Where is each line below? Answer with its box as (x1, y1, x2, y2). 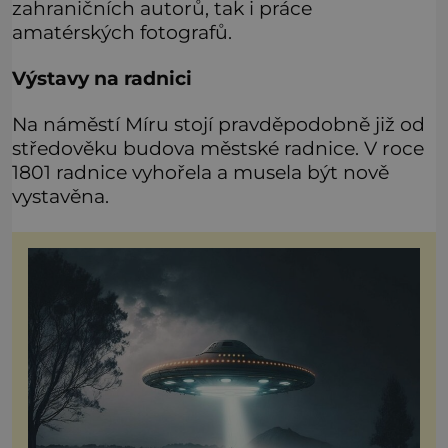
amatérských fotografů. (12, 19, 232, 44)
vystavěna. (12, 184, 109, 209)
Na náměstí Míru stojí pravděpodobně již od (12, 112, 425, 137)
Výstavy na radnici (12, 65, 192, 90)
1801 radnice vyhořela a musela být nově (12, 160, 389, 185)
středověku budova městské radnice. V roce (12, 136, 424, 161)
